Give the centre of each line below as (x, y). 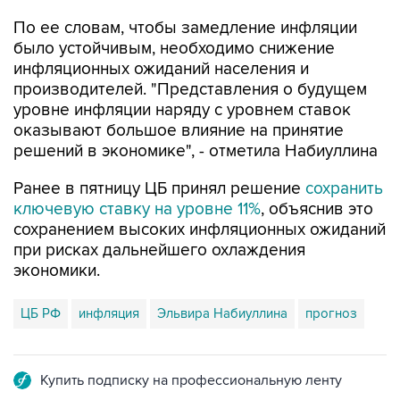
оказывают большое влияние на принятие (179, 131)
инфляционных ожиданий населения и (161, 69)
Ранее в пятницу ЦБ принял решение (159, 189)
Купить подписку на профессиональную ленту (191, 380)
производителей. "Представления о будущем (190, 90)
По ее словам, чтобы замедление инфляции (185, 28)
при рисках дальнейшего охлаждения (159, 250)
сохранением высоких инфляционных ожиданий (200, 230)
